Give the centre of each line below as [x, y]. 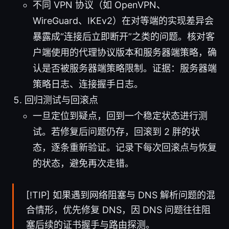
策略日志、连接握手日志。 [88, 84]
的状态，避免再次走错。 [83, 163]
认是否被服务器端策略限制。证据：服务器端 [125, 68]
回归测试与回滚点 [61, 100]
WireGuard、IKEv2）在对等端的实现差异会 [123, 20]
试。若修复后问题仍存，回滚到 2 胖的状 [116, 131]
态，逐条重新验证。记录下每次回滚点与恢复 [125, 147]
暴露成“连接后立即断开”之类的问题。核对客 [124, 36]
